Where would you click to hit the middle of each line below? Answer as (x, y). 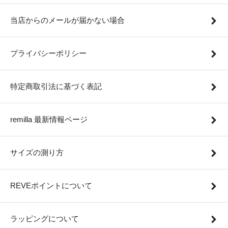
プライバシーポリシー (48, 53)
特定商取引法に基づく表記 (56, 86)
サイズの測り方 (37, 152)
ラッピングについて (45, 218)
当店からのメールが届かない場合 (67, 20)
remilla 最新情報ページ (49, 119)
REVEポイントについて (51, 185)
